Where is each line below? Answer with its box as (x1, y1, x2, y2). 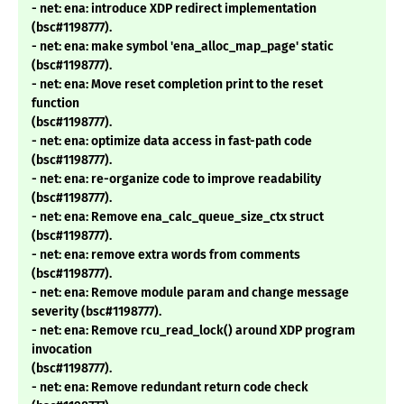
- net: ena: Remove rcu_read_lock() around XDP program (32, 323, 355, 339)
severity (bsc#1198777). (32, 304, 161, 320)
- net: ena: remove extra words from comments (32, 247, 300, 263)
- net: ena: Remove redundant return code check (32, 380, 308, 396)
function (32, 96, 79, 112)
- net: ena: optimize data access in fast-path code (32, 133, 312, 150)
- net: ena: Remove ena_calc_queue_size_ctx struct (32, 209, 324, 225)
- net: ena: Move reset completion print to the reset (32, 77, 323, 93)
